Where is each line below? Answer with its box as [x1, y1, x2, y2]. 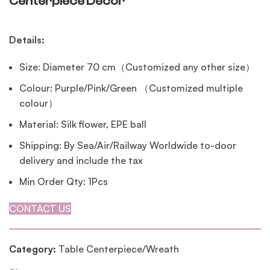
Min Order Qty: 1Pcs [19, 175, 108, 188]
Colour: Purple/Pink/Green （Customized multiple [19, 82, 243, 95]
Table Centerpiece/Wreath [58, 243, 179, 256]
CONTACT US [9, 202, 71, 215]
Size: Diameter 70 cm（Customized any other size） [19, 61, 255, 74]
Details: [9, 34, 45, 46]
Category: [9, 243, 56, 256]
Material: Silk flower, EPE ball [19, 118, 146, 131]
